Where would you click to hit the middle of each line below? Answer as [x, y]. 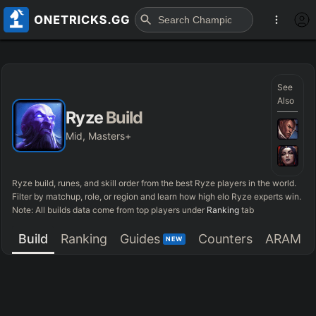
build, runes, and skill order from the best [114, 183]
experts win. [277, 197]
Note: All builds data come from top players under [109, 210]
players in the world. [256, 183]
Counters [225, 238]
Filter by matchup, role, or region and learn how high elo [122, 197]
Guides [140, 238]
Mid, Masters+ [99, 135]
